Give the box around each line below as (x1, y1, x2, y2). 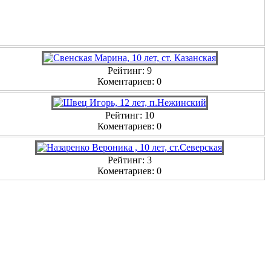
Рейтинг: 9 (107, 65, 152, 76)
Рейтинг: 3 (107, 154, 152, 165)
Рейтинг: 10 (105, 109, 154, 120)
